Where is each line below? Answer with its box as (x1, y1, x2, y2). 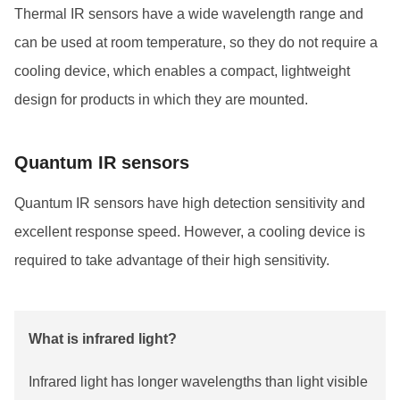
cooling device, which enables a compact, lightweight (14, 62, 350, 79)
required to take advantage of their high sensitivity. (14, 252, 329, 268)
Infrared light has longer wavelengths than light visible (29, 373, 368, 389)
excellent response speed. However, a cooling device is (14, 223, 365, 239)
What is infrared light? (29, 330, 177, 346)
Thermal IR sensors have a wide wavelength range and (14, 5, 363, 21)
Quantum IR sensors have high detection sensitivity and (14, 195, 365, 211)
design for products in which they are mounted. (14, 91, 308, 107)
